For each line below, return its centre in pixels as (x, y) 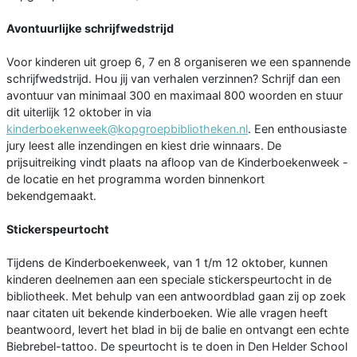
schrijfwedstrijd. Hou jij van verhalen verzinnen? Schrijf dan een (173, 79)
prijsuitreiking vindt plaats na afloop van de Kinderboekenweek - (177, 163)
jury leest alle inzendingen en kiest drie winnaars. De (144, 146)
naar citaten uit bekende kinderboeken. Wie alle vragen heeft (167, 313)
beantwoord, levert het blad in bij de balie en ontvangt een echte (178, 330)
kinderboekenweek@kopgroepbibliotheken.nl (127, 129)
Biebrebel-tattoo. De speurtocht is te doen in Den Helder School (177, 347)
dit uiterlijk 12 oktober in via (79, 112)
